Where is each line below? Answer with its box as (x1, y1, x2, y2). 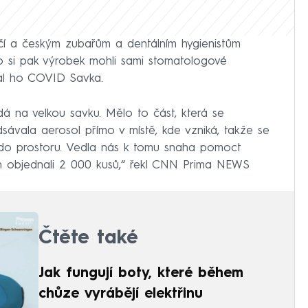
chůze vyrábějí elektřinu (38, 287, 203, 301)
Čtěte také (38, 228, 138, 248)
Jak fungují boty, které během (38, 266, 243, 280)
